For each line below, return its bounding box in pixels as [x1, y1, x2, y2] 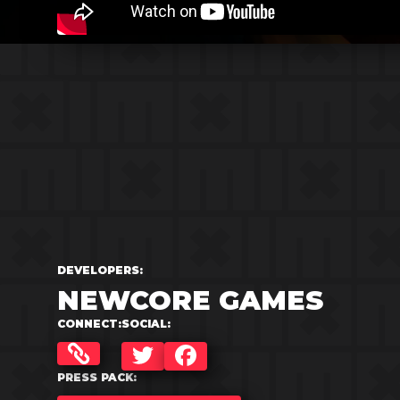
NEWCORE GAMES [57, 284, 323, 317]
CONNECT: [57, 317, 121, 330]
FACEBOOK [184, 356, 274, 374]
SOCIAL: [121, 317, 171, 330]
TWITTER [141, 356, 217, 374]
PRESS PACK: [57, 371, 137, 384]
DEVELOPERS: [57, 263, 143, 277]
